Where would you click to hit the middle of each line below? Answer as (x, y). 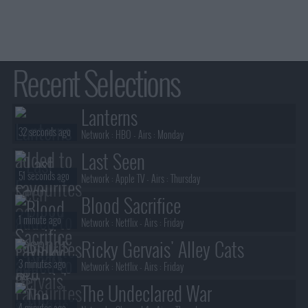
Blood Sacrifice (131, 206)
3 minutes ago (42, 264)
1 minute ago (40, 220)
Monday (169, 135)
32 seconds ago (44, 132)
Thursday (184, 179)
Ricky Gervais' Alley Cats (162, 250)
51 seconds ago (44, 176)
